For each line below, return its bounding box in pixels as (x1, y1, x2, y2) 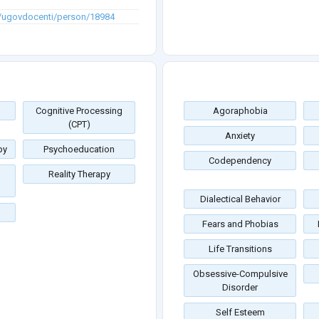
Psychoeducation (43, 144, 115, 155)
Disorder (222, 282, 258, 293)
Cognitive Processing (36, 105, 122, 117)
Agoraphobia (212, 105, 268, 117)
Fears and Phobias (202, 219, 278, 230)
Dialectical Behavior (199, 194, 281, 205)
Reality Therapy (48, 169, 110, 180)
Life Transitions (208, 244, 272, 255)
